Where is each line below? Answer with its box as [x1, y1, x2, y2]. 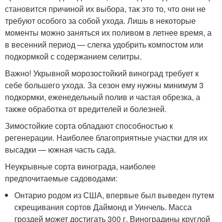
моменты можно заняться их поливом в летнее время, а [5, 27, 212, 38]
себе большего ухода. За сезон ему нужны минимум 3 [5, 79, 204, 91]
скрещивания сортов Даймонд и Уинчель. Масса [14, 201, 192, 213]
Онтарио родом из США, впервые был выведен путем [14, 189, 215, 201]
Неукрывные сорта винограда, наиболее [5, 161, 156, 172]
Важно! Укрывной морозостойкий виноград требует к [5, 67, 199, 79]
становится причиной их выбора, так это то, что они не [5, 3, 206, 14]
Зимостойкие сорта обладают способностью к [5, 120, 173, 131]
